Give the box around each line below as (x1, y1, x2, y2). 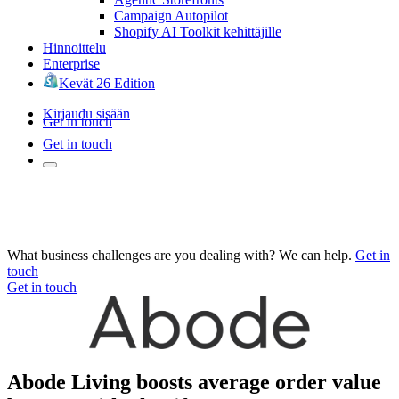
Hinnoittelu (43, 39, 106, 55)
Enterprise (43, 55, 100, 71)
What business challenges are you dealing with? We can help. (7, 247, 352, 263)
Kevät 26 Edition (59, 75, 155, 91)
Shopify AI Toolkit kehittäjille (114, 23, 281, 39)
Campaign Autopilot (114, 7, 228, 23)
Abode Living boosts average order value (7, 370, 381, 394)
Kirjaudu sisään (43, 105, 130, 121)
